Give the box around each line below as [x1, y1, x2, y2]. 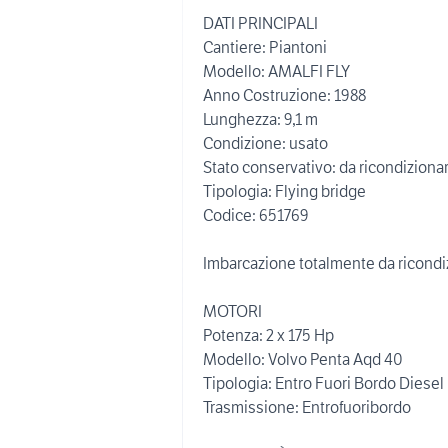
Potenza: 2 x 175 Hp [203, 325, 334, 345]
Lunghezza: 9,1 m [203, 109, 318, 129]
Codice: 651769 [203, 205, 309, 225]
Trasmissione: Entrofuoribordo [203, 397, 411, 417]
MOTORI [203, 301, 262, 321]
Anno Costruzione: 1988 [203, 85, 366, 105]
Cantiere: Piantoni [203, 37, 327, 57]
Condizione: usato [203, 133, 328, 153]
